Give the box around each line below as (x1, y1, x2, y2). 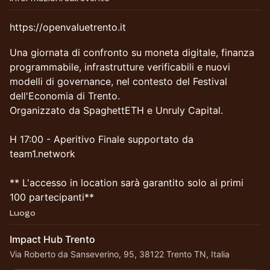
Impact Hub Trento (10, 233, 95, 245)
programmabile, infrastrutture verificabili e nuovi (10, 61, 230, 73)
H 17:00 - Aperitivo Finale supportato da (10, 133, 193, 145)
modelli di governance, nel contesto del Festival (10, 75, 227, 87)
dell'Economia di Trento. (10, 90, 120, 102)
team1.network (10, 148, 75, 160)
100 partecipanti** (10, 191, 94, 203)
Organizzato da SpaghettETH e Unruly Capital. (10, 104, 223, 116)
